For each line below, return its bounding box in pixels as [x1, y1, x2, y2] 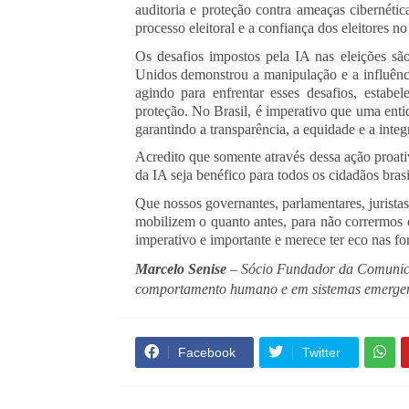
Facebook [177, 344, 236, 360]
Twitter [301, 344, 341, 360]
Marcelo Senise [134, 260, 226, 277]
